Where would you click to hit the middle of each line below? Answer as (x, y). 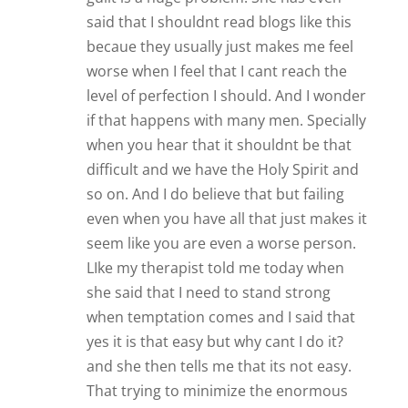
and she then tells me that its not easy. (219, 367)
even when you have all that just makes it (226, 219)
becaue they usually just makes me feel (219, 47)
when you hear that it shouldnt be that (219, 145)
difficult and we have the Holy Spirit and (222, 170)
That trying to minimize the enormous (217, 391)
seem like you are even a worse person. (221, 244)
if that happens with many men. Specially (226, 121)
